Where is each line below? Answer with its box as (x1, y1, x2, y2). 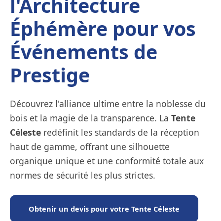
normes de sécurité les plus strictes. (10, 169, 155, 181)
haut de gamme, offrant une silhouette (10, 140, 170, 152)
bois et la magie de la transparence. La (10, 111, 171, 124)
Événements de (10, 38, 157, 65)
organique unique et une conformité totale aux (10, 154, 204, 167)
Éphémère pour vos (10, 15, 196, 42)
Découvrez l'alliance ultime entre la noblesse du (10, 97, 206, 110)
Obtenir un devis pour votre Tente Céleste (29, 203, 180, 214)
